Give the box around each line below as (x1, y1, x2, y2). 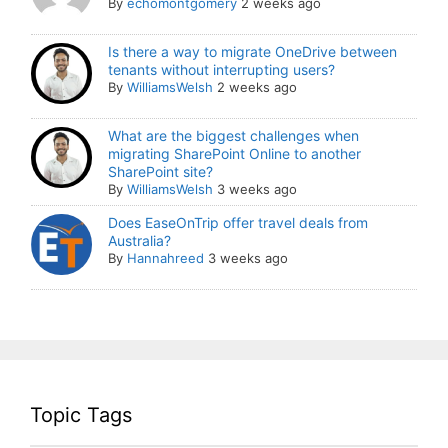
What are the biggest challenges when (108, 127, 360, 145)
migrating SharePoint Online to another (108, 145, 362, 163)
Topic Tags (30, 403, 132, 428)
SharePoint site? (108, 163, 214, 181)
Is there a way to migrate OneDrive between (108, 43, 398, 61)
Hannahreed (127, 250, 205, 267)
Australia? (108, 232, 172, 250)
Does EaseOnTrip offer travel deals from (108, 214, 369, 232)
